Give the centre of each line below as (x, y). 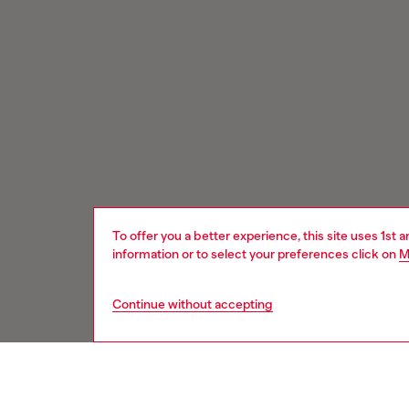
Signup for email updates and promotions (192, 388)
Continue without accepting (193, 304)
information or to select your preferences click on (256, 254)
